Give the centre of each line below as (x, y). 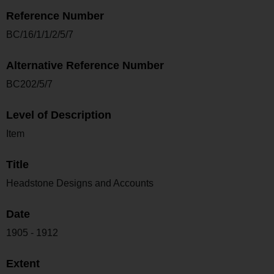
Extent (23, 263)
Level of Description (59, 115)
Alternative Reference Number (85, 65)
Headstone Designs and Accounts (80, 183)
